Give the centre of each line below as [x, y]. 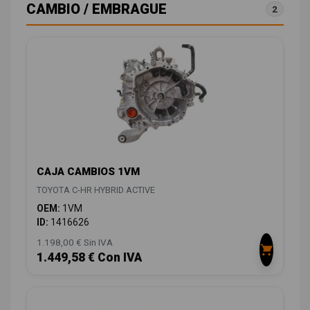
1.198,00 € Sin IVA [75, 242]
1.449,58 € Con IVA [89, 257]
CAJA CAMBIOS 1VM [88, 171]
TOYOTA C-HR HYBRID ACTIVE [96, 190]
